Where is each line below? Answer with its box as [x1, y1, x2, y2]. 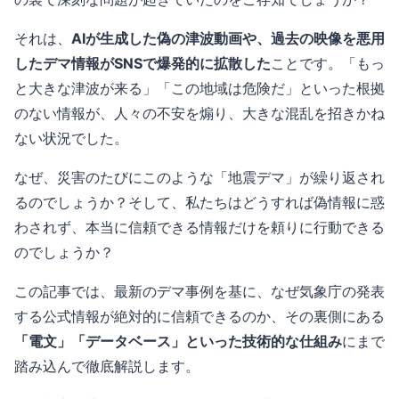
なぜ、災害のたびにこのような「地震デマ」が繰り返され [14, 168, 385, 187]
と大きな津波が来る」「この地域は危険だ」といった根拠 [14, 79, 385, 98]
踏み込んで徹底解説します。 [14, 357, 199, 376]
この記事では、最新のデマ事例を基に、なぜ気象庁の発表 [14, 282, 385, 301]
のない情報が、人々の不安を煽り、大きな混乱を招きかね [14, 104, 385, 123]
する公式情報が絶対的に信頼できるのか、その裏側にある [14, 307, 385, 326]
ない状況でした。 [14, 129, 128, 148]
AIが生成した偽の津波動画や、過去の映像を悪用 [71, 29, 385, 48]
